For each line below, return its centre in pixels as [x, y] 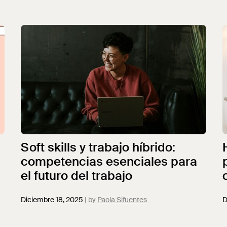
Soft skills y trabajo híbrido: [98, 147]
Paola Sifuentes [122, 200]
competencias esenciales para [109, 161]
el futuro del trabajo [77, 176]
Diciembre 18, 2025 [52, 200]
